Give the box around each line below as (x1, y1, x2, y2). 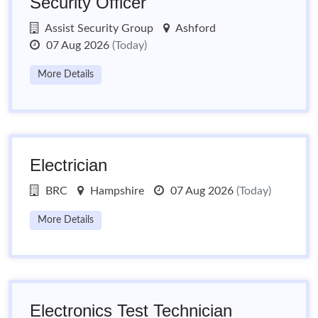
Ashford (173, 23, 216, 34)
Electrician (30, 155, 107, 175)
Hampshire (87, 185, 144, 197)
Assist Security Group (43, 23, 153, 34)
